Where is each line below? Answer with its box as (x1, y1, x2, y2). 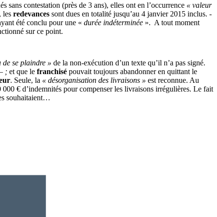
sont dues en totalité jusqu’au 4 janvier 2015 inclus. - (49, 9, 212, 18)
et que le (9, 67, 37, 76)
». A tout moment (145, 18, 200, 27)
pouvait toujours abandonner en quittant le (67, 67, 197, 76)
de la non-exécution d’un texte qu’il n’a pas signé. (51, 58, 205, 67)
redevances (13, 9, 49, 18)
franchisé (37, 67, 67, 76)
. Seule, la (10, 76, 42, 84)
